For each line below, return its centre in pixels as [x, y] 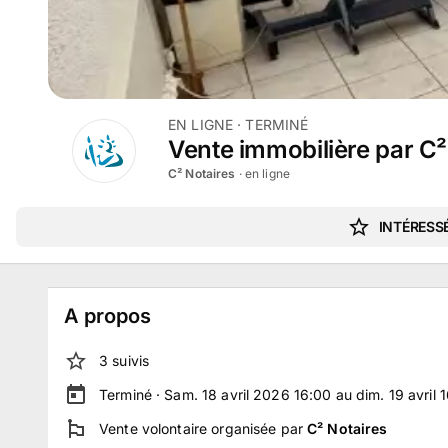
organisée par [257, 428]
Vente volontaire [153, 428]
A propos [107, 316]
